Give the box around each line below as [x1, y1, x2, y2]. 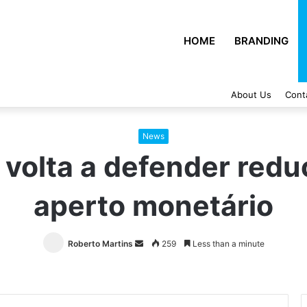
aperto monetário [34, 188, 273, 223]
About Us [231, 89, 271, 100]
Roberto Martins [67, 238, 133, 249]
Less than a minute [190, 238, 265, 249]
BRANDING [234, 34, 288, 47]
